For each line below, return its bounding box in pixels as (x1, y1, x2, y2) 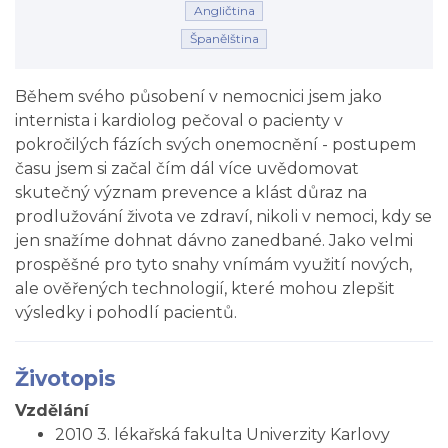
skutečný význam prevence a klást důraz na (15, 183, 367, 202)
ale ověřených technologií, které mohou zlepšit (15, 279, 395, 298)
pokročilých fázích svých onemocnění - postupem (15, 135, 416, 154)
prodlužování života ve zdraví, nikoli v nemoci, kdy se (15, 207, 432, 226)
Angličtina (193, 3, 255, 18)
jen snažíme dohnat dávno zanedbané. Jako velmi (15, 231, 413, 250)
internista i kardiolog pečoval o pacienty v (15, 111, 343, 130)
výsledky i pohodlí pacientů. (15, 303, 237, 322)
